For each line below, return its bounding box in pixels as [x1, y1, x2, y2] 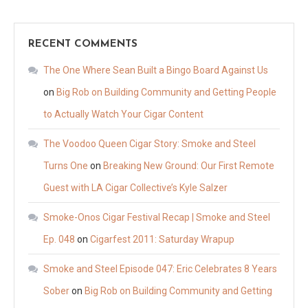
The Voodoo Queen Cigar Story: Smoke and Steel [43, 138, 256, 150]
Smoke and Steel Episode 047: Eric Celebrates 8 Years [43, 263, 277, 275]
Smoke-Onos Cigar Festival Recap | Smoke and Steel [43, 212, 270, 223]
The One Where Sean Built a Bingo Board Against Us [43, 65, 268, 76]
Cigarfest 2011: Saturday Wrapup [90, 234, 234, 245]
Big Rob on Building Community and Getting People [56, 87, 276, 98]
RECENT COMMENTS [28, 39, 137, 50]
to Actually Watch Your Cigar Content [43, 109, 203, 120]
